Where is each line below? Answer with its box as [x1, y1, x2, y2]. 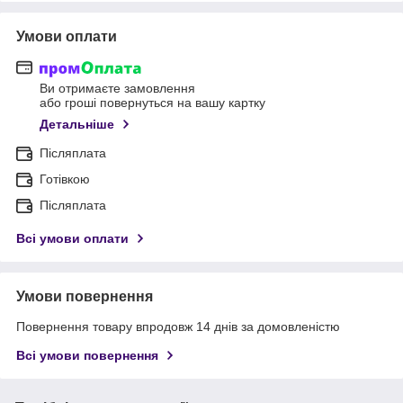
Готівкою [40, 172, 90, 187]
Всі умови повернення [16, 348, 158, 363]
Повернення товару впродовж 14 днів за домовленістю [16, 319, 340, 335]
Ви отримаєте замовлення [40, 81, 195, 96]
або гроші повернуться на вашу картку [40, 95, 265, 111]
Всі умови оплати [16, 231, 129, 246]
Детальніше [40, 117, 114, 132]
